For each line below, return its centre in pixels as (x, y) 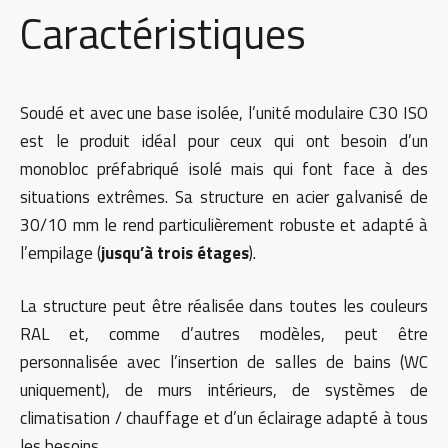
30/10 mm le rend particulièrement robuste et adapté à (224, 224)
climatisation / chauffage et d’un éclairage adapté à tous (224, 418)
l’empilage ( (60, 252)
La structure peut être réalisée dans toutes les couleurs (224, 306)
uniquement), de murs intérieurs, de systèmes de (224, 390)
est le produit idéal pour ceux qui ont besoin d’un (224, 140)
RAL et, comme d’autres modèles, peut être (224, 334)
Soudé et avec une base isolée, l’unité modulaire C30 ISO (224, 112)
